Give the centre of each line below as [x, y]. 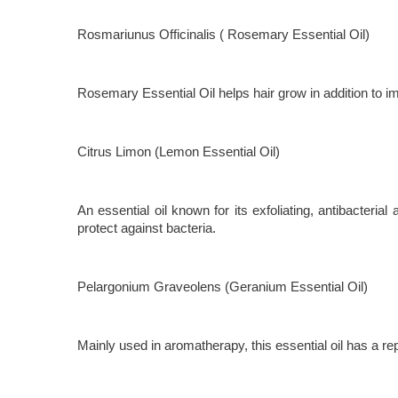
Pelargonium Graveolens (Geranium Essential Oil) [223, 286]
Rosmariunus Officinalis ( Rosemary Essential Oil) [223, 34]
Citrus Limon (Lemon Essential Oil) [179, 151]
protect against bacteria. [148, 227]
